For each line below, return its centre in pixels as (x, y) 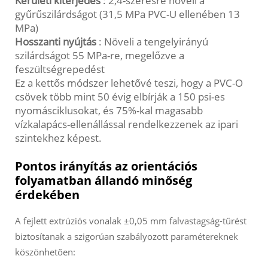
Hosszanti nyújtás (57, 42)
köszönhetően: (45, 252)
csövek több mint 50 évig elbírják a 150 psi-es (120, 97)
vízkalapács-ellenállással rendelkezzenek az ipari (127, 124)
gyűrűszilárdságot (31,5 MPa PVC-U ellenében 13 (127, 14)
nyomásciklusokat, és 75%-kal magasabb (109, 111)
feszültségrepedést (60, 69)
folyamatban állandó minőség (103, 181)
